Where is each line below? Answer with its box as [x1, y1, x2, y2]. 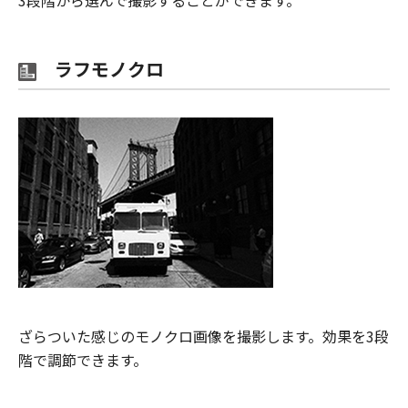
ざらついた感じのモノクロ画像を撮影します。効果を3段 [18, 324, 389, 347]
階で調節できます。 [18, 348, 148, 371]
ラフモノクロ [36, 55, 164, 82]
